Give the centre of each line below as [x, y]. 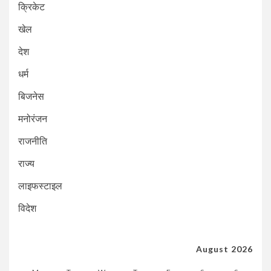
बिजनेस [31, 96]
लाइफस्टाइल [40, 186]
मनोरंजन [33, 119]
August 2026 [224, 249]
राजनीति [33, 141]
